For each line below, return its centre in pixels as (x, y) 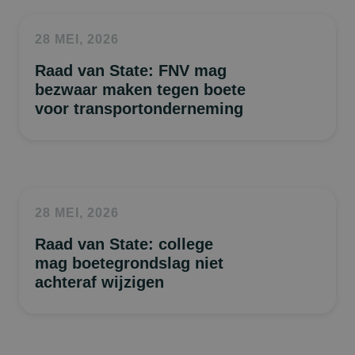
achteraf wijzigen (99, 282)
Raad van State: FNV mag (131, 71)
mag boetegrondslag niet (129, 263)
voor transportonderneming (139, 109)
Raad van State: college (124, 244)
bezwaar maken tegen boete (140, 90)
